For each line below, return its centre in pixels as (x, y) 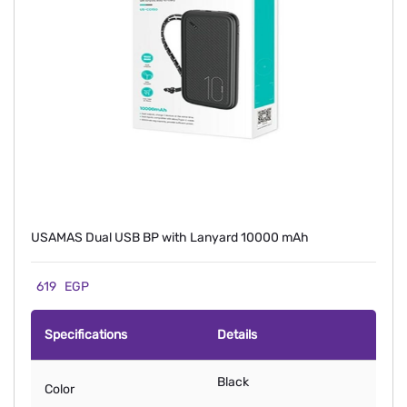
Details (237, 335)
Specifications (86, 335)
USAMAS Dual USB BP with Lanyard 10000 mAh (170, 238)
